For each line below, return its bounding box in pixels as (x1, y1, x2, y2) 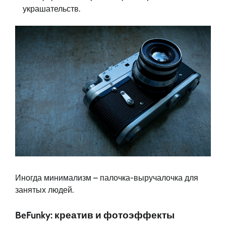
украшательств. (23, 4, 80, 14)
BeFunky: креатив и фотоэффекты (15, 209, 175, 221)
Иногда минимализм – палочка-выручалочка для (15, 173, 198, 183)
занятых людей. (15, 185, 74, 195)
